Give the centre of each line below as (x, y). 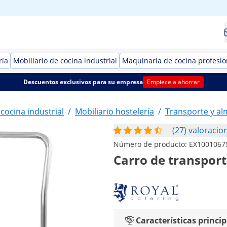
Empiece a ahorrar (173, 82)
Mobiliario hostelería (115, 111)
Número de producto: (151, 144)
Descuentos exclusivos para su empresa (83, 82)
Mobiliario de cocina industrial (65, 61)
